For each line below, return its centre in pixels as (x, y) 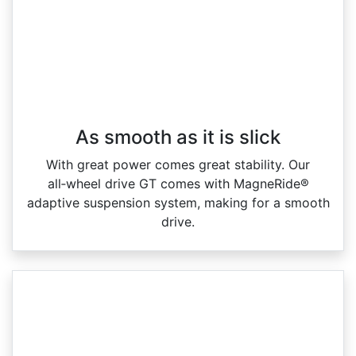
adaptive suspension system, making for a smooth (178, 203)
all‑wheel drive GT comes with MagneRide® (178, 184)
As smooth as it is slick (178, 137)
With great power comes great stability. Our (178, 165)
